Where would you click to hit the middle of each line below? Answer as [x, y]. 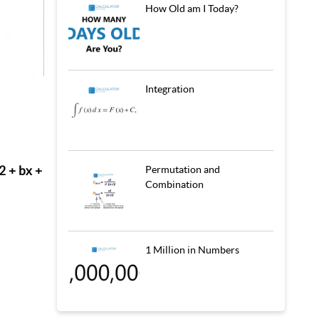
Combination [174, 184]
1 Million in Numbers [192, 250]
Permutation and [183, 169]
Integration [170, 89]
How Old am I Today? [192, 9]
